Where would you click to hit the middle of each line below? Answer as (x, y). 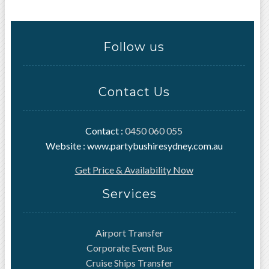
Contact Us (134, 92)
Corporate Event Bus (129, 248)
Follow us (134, 47)
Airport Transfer (129, 233)
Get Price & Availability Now (134, 170)
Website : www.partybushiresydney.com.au (134, 146)
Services (129, 194)
